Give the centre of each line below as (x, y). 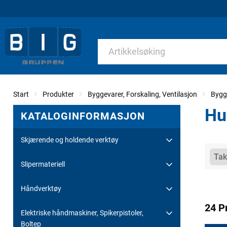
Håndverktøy (41, 188)
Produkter (58, 94)
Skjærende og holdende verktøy (70, 140)
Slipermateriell (43, 164)
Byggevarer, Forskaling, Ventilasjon (142, 94)
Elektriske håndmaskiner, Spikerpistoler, (82, 213)
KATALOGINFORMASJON (83, 116)
